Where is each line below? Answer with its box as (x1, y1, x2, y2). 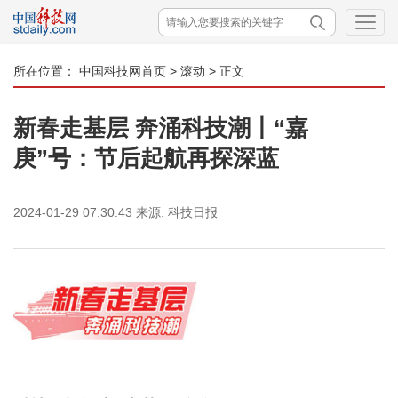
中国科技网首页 (79, 64, 166, 78)
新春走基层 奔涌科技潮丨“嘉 (13, 115, 308, 141)
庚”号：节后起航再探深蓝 (13, 145, 279, 171)
